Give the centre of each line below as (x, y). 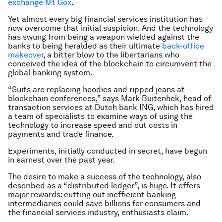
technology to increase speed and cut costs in (93, 125)
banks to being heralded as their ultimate (85, 46)
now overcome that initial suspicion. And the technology (111, 28)
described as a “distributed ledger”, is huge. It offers (104, 186)
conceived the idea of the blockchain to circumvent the (110, 64)
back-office (183, 46)
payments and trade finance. (61, 134)
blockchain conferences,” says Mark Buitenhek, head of (110, 99)
